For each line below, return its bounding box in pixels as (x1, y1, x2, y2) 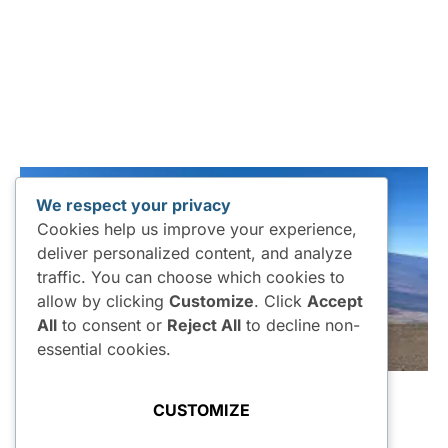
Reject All (167, 314, 241, 335)
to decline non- (241, 314, 360, 335)
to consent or (57, 314, 167, 335)
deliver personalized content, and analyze (37, 242, 352, 263)
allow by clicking (37, 290, 169, 311)
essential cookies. (37, 338, 171, 359)
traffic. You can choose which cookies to (37, 266, 345, 287)
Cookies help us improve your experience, (37, 218, 357, 239)
